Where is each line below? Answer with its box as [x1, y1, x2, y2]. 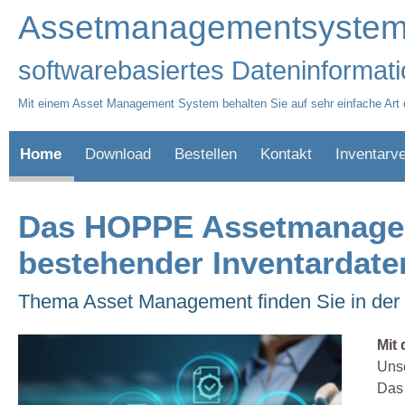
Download [85, 146, 151, 163]
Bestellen [174, 146, 237, 163]
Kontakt [260, 146, 312, 163]
